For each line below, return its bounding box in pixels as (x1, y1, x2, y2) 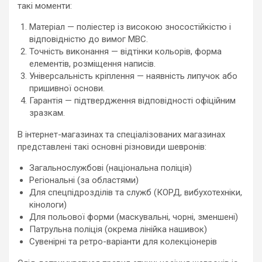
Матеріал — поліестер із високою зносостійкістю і (29, 22, 231, 32)
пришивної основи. (29, 83, 105, 94)
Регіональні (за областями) (29, 175, 139, 185)
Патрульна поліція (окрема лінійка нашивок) (29, 224, 207, 235)
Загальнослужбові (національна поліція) (29, 163, 192, 173)
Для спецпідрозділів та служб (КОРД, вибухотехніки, (29, 187, 242, 198)
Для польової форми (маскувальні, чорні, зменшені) (29, 212, 238, 222)
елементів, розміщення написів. (29, 58, 156, 69)
